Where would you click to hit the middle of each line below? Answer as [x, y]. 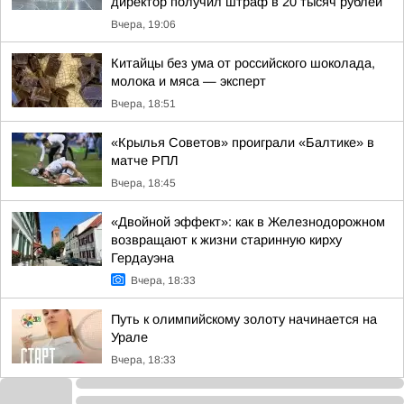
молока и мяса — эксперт [188, 81]
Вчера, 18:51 [143, 104]
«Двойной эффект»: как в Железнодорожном [248, 222]
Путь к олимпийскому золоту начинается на [244, 319]
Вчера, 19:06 [143, 24]
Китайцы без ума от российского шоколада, [243, 63]
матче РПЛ [145, 161]
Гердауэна [142, 258]
